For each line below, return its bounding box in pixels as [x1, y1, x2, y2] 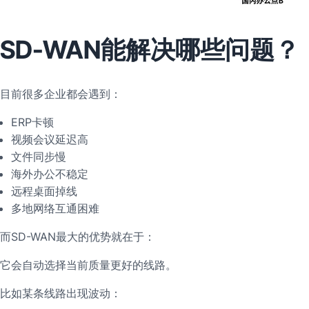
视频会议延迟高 [11, 132, 88, 147]
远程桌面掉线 [11, 184, 77, 199]
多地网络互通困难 [11, 201, 99, 216]
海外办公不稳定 [11, 167, 88, 181]
